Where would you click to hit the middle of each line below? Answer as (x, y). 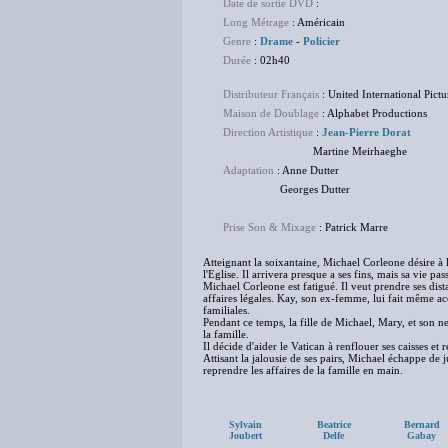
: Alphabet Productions (373, 113)
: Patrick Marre (352, 227)
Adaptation (248, 170)
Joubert (245, 435)
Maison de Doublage (271, 113)
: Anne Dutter (306, 170)
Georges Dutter (286, 189)
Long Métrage (256, 22)
